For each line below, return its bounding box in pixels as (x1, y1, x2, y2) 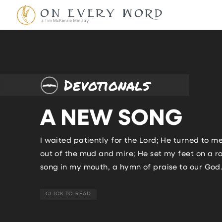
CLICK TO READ (45, 191, 92, 197)
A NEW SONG (40, 108, 182, 131)
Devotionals (64, 74, 150, 96)
